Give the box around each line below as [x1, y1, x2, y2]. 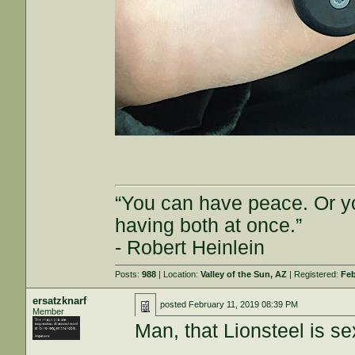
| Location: [156, 269, 201, 279]
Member [32, 307, 65, 316]
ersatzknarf [32, 295, 87, 307]
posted [160, 300, 189, 309]
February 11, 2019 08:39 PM [189, 300, 299, 309]
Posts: [115, 269, 143, 279]
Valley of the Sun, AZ [200, 269, 288, 279]
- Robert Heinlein [115, 236, 265, 258]
